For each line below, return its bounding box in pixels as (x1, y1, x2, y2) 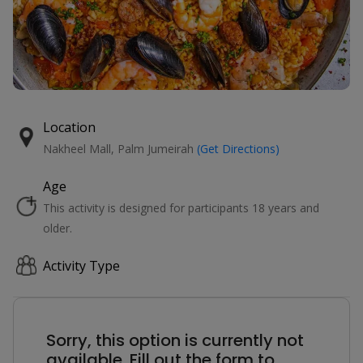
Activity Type (43, 256, 120, 275)
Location (43, 117, 96, 136)
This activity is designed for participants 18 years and (42, 199, 319, 216)
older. (42, 220, 72, 236)
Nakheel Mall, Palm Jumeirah (43, 140, 194, 156)
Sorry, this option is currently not (46, 328, 304, 352)
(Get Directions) (197, 140, 280, 156)
